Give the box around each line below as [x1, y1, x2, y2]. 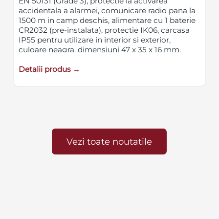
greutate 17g [19, 54, 66, 64]
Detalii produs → [19, 64, 81, 74]
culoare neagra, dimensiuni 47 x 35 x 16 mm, [19, 44, 181, 54]
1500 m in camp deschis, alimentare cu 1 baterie [19, 15, 196, 25]
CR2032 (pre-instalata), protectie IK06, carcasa [19, 25, 190, 35]
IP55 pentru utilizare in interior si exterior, [19, 35, 171, 44]
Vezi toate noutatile [66, 135, 153, 147]
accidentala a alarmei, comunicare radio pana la [19, 5, 196, 15]
